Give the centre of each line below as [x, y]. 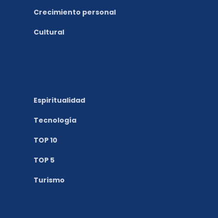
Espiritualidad [59, 100]
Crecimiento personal [75, 12]
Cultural [49, 32]
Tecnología [55, 120]
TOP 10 [45, 140]
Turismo [49, 180]
